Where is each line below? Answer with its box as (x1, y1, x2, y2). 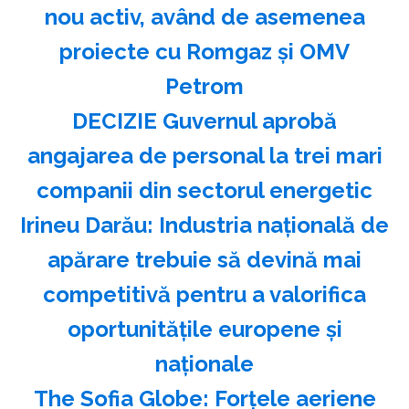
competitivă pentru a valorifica (43, 280, 366, 308)
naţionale (155, 350, 254, 377)
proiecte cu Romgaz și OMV (59, 37, 350, 65)
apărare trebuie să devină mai (47, 246, 362, 273)
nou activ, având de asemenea (44, 3, 365, 30)
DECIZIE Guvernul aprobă (72, 107, 337, 134)
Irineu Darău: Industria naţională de (20, 211, 389, 238)
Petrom (165, 72, 244, 100)
